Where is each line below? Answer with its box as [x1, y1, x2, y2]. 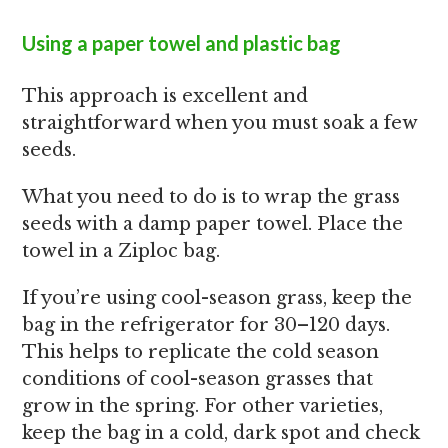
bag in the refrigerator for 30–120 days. [22, 314, 391, 336]
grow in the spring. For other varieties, [22, 395, 384, 417]
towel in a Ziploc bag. [22, 240, 221, 262]
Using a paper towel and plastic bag [22, 31, 342, 55]
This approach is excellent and [22, 85, 309, 107]
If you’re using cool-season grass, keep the [22, 287, 413, 309]
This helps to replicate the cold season [22, 341, 380, 363]
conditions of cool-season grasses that [22, 368, 374, 390]
